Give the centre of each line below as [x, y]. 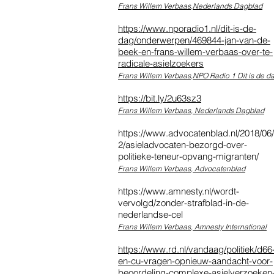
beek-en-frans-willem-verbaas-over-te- [195, 51]
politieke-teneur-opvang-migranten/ [188, 156]
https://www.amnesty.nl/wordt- [179, 191]
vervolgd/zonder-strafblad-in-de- [183, 202]
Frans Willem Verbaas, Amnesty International [192, 226]
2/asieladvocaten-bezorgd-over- [183, 144]
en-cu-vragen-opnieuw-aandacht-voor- [195, 261]
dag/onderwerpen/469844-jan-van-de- [194, 40]
